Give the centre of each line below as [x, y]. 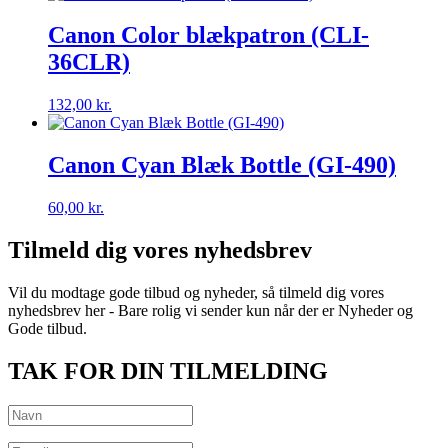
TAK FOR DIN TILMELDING [168, 370]
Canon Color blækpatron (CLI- [208, 35]
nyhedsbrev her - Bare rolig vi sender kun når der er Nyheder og [210, 310]
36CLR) [89, 62]
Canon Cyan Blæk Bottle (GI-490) [222, 165]
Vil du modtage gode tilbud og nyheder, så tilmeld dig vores [196, 292]
